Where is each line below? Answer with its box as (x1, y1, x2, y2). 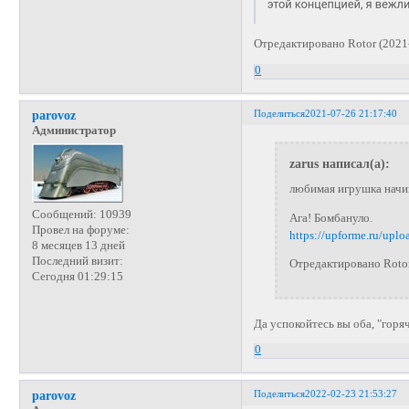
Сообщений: (31, 208, 97, 222)
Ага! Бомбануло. (288, 211, 372, 225)
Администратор (31, 124, 116, 138)
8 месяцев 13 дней (31, 239, 125, 253)
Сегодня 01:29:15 (31, 270, 123, 284)
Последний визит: (31, 255, 123, 268)
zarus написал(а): (288, 156, 390, 172)
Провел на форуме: (31, 224, 130, 237)
